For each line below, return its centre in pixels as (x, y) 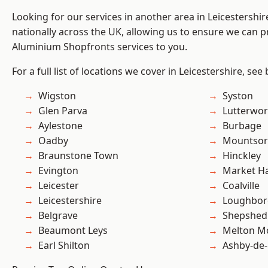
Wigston (57, 96)
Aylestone (60, 126)
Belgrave (58, 216)
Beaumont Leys (73, 231)
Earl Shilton (64, 246)
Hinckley (242, 156)
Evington (58, 171)
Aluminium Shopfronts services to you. (100, 47)
